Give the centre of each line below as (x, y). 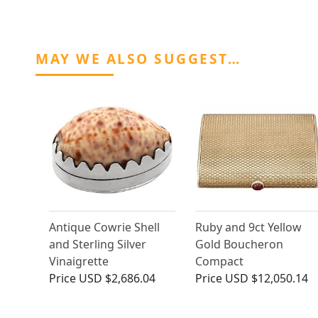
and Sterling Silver (98, 245)
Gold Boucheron (239, 245)
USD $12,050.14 (266, 279)
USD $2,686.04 (117, 279)
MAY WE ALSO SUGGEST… (138, 59)
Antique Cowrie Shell (104, 227)
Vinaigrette (79, 262)
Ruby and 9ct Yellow (248, 227)
